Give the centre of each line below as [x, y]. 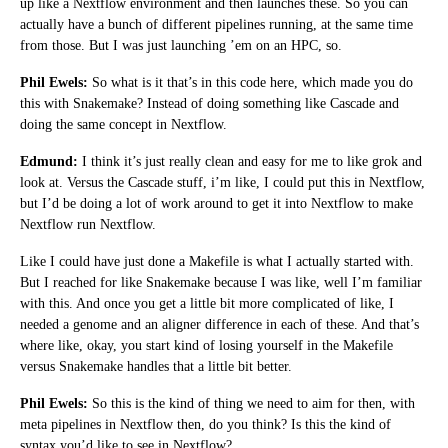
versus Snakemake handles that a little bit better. [156, 366]
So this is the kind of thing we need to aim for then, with [251, 403]
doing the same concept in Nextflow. [123, 124]
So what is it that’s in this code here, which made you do [250, 82]
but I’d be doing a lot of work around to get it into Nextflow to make [216, 203]
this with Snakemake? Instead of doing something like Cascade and [209, 103]
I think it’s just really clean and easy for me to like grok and [250, 161]
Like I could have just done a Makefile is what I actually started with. [217, 261]
